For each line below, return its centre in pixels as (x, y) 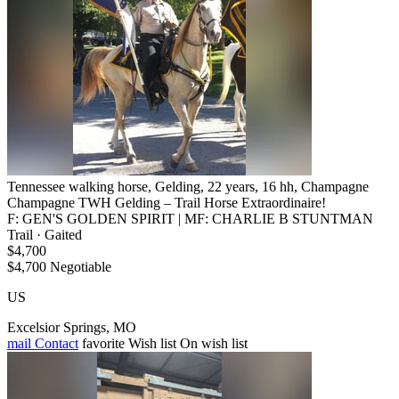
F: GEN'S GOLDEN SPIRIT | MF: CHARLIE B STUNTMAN (190, 218)
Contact (55, 343)
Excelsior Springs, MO (72, 327)
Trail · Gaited (45, 234)
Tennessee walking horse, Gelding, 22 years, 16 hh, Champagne (188, 186)
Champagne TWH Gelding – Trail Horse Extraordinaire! (167, 202)
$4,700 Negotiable (59, 266)
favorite (103, 343)
